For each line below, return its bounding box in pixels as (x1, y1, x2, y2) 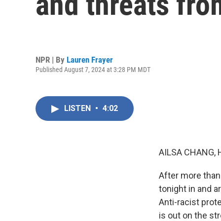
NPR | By (36, 54, 67, 65)
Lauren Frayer (67, 54, 113, 65)
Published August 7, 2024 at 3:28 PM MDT (36, 65, 150, 74)
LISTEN (64, 104, 93, 113)
